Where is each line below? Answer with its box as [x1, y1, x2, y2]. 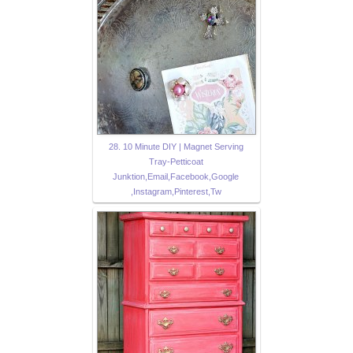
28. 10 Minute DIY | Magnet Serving [108, 142, 243, 152]
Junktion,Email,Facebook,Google [113, 172, 239, 182]
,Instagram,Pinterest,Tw [130, 187, 221, 197]
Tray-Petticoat [148, 157, 203, 167]
